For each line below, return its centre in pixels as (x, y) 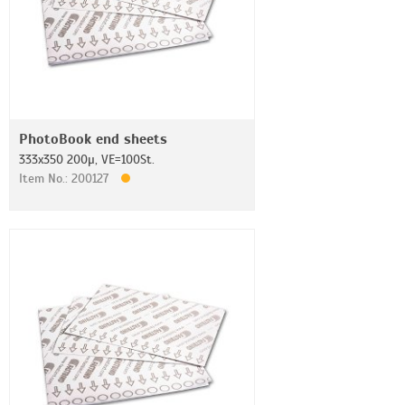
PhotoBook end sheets (93, 139)
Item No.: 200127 (66, 179)
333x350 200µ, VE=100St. (87, 160)
